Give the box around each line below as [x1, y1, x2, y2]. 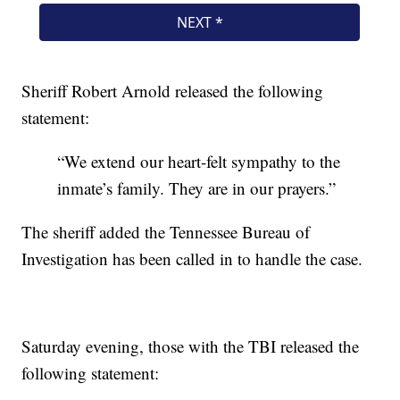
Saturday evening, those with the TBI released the [21, 335, 360, 358]
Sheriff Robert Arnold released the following [21, 79, 324, 103]
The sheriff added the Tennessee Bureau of [21, 221, 311, 244]
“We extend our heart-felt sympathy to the [57, 150, 341, 173]
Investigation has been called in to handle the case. [21, 247, 363, 271]
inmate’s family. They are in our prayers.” [57, 177, 337, 200]
